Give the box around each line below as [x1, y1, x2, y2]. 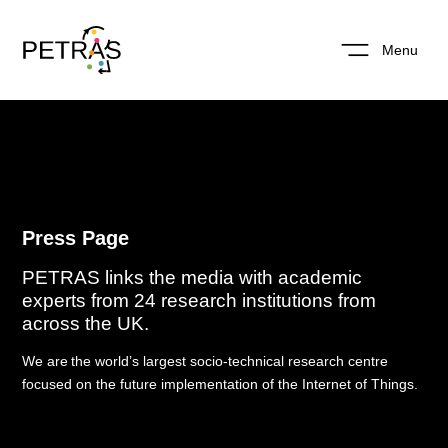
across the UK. [22, 313, 150, 334]
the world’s [71, 353, 144, 369]
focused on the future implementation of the [22, 376, 299, 392]
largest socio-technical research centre [143, 353, 389, 369]
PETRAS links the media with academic [22, 267, 363, 288]
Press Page [22, 227, 130, 249]
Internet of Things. [298, 376, 419, 392]
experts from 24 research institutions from [22, 290, 377, 311]
